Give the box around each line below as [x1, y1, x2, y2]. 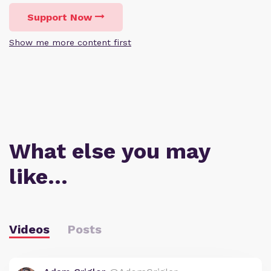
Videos [9, 222, 50, 237]
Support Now [27, 11, 92, 23]
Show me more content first [9, 38, 131, 47]
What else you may [9, 139, 210, 164]
